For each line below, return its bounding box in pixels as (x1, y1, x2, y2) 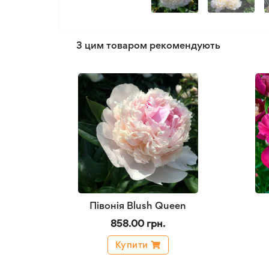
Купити (115, 239, 148, 250)
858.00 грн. (110, 217, 165, 229)
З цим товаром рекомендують (76, 39, 220, 51)
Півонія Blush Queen (89, 199, 186, 211)
